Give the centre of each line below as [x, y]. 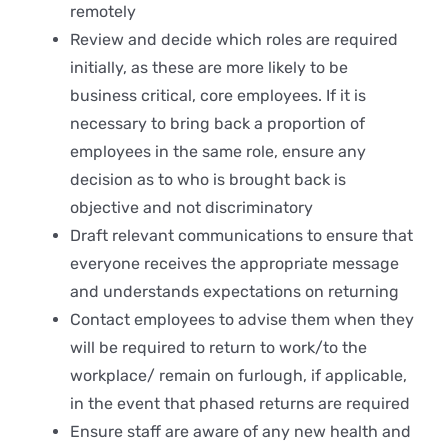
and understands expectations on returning [234, 291]
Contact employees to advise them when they [242, 319]
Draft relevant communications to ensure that [241, 235]
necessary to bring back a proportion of [217, 123]
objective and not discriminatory [191, 207]
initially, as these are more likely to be [209, 67]
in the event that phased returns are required [240, 403]
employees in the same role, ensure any [218, 151]
